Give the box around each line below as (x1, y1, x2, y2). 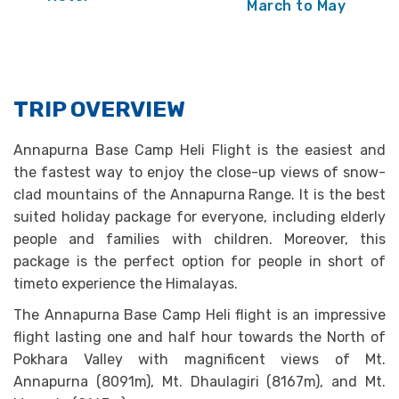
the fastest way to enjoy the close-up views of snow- (13, 164, 386, 181)
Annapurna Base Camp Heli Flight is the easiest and (13, 142, 386, 159)
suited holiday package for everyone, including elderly (13, 208, 386, 225)
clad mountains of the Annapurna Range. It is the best (13, 186, 386, 203)
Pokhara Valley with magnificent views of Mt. (13, 351, 386, 368)
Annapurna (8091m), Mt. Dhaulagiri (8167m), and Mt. (13, 373, 386, 390)
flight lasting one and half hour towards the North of (13, 329, 386, 346)
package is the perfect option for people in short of (13, 253, 386, 270)
